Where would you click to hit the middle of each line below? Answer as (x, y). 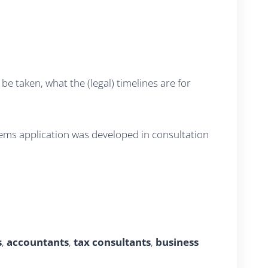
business (177, 242)
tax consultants (112, 242)
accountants (38, 242)
